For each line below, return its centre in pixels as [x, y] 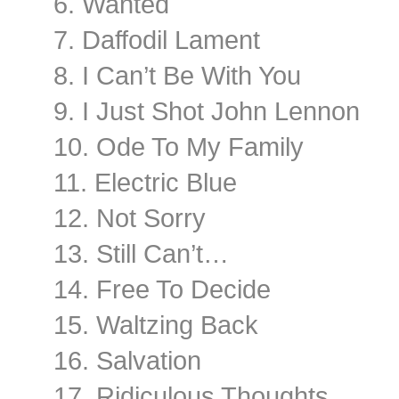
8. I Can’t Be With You [177, 75]
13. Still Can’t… [141, 253]
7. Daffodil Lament [157, 40]
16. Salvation [127, 360]
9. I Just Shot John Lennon [207, 111]
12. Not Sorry [130, 218]
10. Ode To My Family [179, 147]
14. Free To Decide [162, 289]
